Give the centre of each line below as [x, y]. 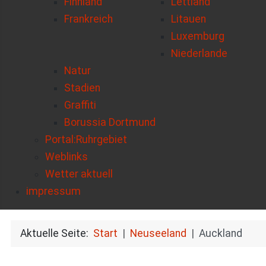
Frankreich [88, 19]
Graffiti [80, 105]
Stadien [82, 88]
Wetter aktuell [79, 174]
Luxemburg [198, 37]
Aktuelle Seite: [56, 233]
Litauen [189, 19]
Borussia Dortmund [110, 123]
